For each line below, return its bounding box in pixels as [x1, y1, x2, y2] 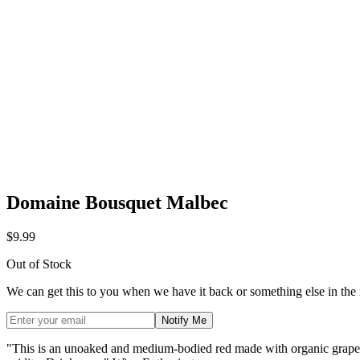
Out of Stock [6, 256, 72, 271]
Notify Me [162, 313, 207, 326]
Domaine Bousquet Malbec [6, 191, 228, 213]
